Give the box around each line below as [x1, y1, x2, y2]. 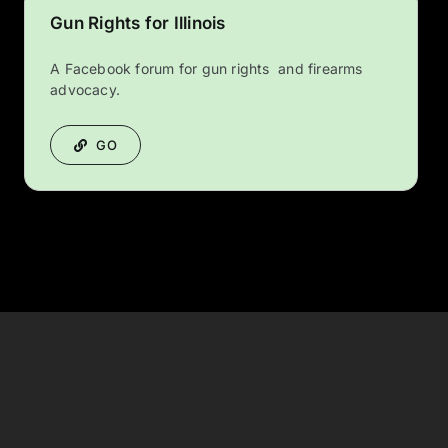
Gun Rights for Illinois [50, 13, 226, 34]
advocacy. [50, 81, 121, 99]
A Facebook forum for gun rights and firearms [50, 60, 363, 78]
